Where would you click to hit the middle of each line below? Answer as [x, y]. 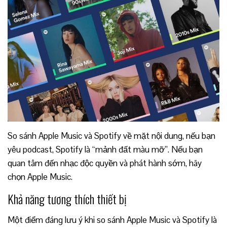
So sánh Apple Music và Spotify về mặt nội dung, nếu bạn [111, 136]
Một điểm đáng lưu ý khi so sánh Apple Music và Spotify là [112, 220]
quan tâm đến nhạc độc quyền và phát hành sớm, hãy [105, 163]
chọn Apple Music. [40, 177]
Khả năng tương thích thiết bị [67, 198]
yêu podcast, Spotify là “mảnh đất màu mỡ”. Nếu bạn [105, 149]
